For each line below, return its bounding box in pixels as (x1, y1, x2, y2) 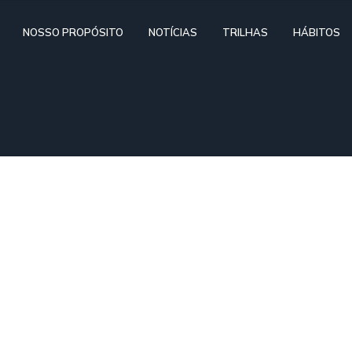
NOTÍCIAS (148, 26, 197, 38)
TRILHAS (222, 26, 268, 38)
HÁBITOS (293, 26, 340, 38)
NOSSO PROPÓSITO (23, 26, 123, 38)
